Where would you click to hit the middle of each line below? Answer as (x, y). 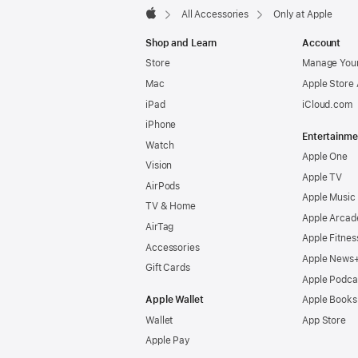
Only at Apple (302, 14)
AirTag (160, 227)
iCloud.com (327, 104)
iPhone (161, 125)
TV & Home (171, 207)
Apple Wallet (175, 300)
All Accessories (215, 14)
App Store (324, 320)
